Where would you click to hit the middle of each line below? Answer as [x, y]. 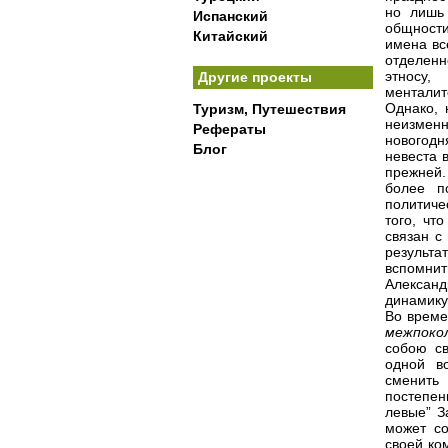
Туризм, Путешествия [269, 109]
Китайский [230, 36]
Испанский [230, 16]
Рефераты [229, 129]
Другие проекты [255, 77]
